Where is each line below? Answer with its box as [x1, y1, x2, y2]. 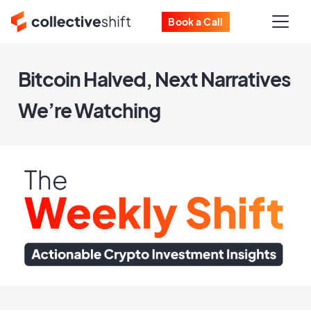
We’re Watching [18, 98, 160, 122]
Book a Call [168, 15, 224, 28]
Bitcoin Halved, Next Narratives [18, 67, 290, 91]
